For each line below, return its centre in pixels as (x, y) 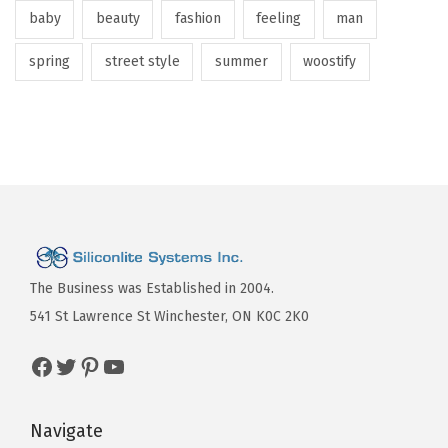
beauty (117, 19)
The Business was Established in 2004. (152, 289)
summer (241, 61)
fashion (197, 19)
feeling (279, 19)
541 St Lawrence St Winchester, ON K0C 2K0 (169, 317)
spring (49, 61)
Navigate (66, 431)
